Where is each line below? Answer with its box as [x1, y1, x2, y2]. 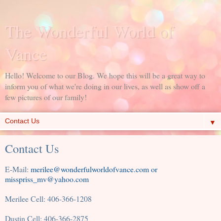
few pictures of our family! [5, 92, 87, 102]
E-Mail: [5, 163, 31, 174]
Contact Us [5, 140, 59, 156]
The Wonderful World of [5, 20, 174, 42]
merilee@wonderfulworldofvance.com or [31, 163, 157, 174]
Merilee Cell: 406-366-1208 [5, 193, 92, 204]
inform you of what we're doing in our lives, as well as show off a [5, 81, 205, 91]
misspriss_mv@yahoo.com [5, 173, 89, 184]
